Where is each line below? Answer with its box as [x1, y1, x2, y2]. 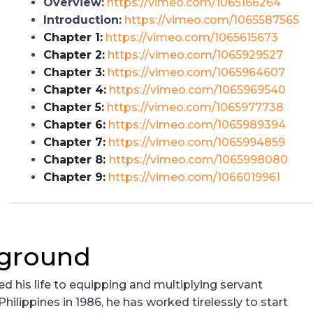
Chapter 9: [43, 170, 105, 184]
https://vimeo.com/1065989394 [105, 117, 286, 131]
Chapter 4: [43, 82, 106, 96]
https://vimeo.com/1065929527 [105, 48, 283, 61]
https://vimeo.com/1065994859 [108, 135, 285, 149]
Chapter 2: [43, 48, 105, 61]
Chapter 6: [43, 117, 105, 131]
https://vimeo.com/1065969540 [106, 82, 286, 96]
